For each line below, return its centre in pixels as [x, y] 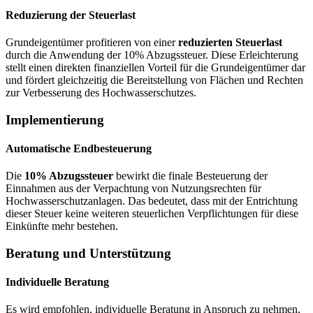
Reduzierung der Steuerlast [71, 15]
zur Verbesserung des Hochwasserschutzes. [101, 92]
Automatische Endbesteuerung [79, 148]
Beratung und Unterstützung [88, 253]
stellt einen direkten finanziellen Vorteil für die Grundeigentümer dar [155, 67]
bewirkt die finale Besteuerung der [190, 176]
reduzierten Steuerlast [230, 42]
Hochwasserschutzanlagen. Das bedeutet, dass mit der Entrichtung [152, 201]
